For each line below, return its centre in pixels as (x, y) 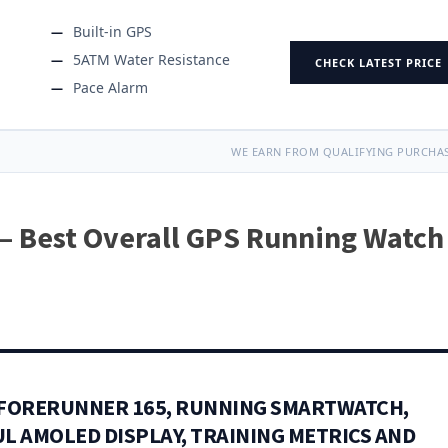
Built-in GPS (112, 31)
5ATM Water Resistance (151, 59)
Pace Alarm (110, 87)
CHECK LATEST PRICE (378, 62)
